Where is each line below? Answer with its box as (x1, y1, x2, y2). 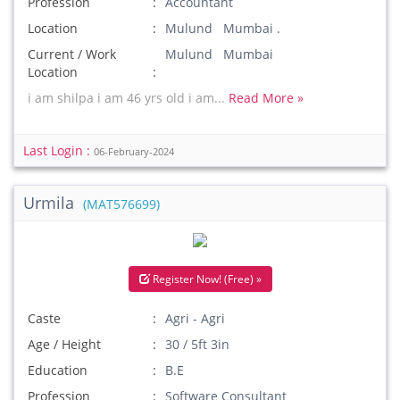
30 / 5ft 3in (165, 336, 230, 353)
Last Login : (23, 142, 94, 159)
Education (28, 362, 87, 379)
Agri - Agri (165, 310, 226, 327)
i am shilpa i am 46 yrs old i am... (28, 89, 229, 106)
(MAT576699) (83, 196, 160, 212)
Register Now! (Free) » (149, 271, 262, 287)
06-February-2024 (94, 146, 174, 158)
